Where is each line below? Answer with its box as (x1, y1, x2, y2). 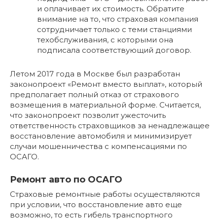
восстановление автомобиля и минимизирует (10, 131, 192, 141)
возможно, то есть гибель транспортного (10, 210, 173, 220)
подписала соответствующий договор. (37, 45, 191, 55)
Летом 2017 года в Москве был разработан (10, 69, 180, 78)
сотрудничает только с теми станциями (37, 24, 192, 34)
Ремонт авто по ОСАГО (10, 174, 122, 185)
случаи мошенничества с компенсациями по (10, 141, 187, 151)
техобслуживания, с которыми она (37, 35, 173, 44)
